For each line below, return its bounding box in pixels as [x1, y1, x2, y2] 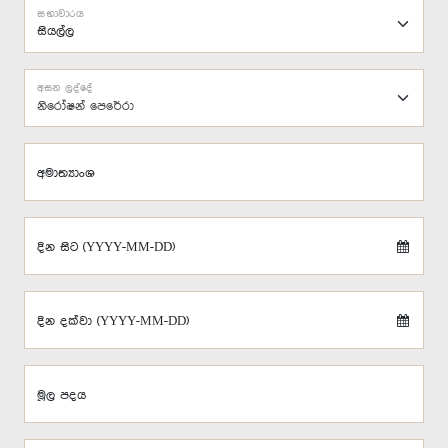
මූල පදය [37, 389, 86, 402]
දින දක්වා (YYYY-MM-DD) [37, 315, 189, 328]
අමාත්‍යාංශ [37, 167, 95, 180]
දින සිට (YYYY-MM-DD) [37, 241, 175, 254]
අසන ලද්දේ [37, 82, 93, 94]
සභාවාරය [37, 8, 84, 20]
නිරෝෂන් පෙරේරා [37, 99, 134, 113]
